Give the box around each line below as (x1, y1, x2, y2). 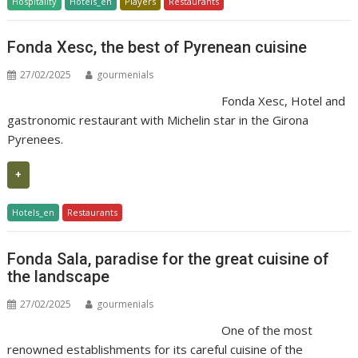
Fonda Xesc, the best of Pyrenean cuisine (7, 38, 308, 57)
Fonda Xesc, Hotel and (221, 93, 345, 109)
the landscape (7, 266, 110, 286)
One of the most (221, 321, 312, 338)
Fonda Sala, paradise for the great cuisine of (7, 249, 330, 268)
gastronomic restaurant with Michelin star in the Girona (7, 112, 309, 128)
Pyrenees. (7, 131, 64, 147)
